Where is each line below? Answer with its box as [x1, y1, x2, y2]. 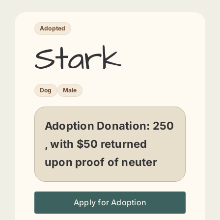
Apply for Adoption [73, 197, 147, 208]
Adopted [39, 25, 66, 32]
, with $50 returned [44, 137, 147, 151]
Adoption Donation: [44, 119, 153, 133]
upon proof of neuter [44, 156, 157, 169]
